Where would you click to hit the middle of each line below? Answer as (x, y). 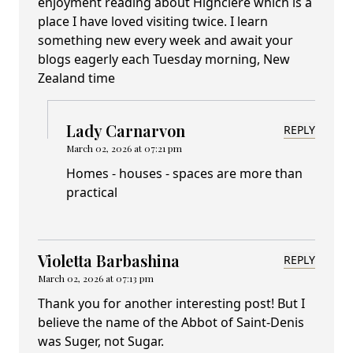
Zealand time (76, 78)
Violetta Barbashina (109, 261)
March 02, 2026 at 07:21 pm (124, 149)
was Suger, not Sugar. (101, 342)
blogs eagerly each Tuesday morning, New (164, 59)
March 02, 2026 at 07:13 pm (96, 279)
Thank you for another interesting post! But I (171, 304)
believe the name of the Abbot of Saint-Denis (171, 323)
